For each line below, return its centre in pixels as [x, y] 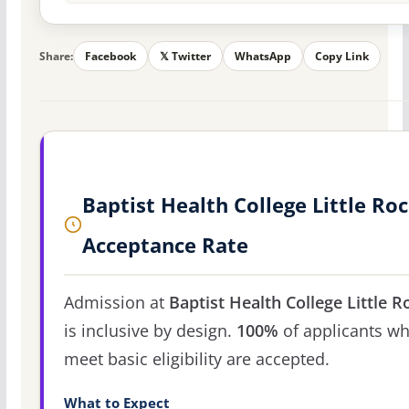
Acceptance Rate [165, 245]
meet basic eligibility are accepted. [196, 359]
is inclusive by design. [150, 331]
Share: [56, 56]
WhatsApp [262, 57]
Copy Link [341, 57]
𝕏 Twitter [185, 57]
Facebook [110, 57]
